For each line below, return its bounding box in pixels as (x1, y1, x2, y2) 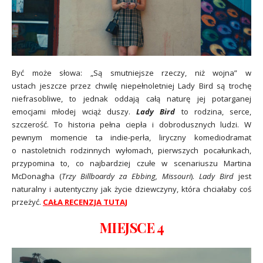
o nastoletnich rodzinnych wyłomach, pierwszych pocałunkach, (12, 145, 251, 156)
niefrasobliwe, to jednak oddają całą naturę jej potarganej (12, 93, 251, 104)
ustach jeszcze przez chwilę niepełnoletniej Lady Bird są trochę (12, 80, 251, 92)
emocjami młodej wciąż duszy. (12, 106, 136, 117)
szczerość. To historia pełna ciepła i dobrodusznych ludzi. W (12, 119, 251, 130)
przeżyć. (12, 197, 43, 208)
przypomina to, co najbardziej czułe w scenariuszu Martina (12, 158, 251, 169)
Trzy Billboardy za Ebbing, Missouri (62, 171, 191, 182)
